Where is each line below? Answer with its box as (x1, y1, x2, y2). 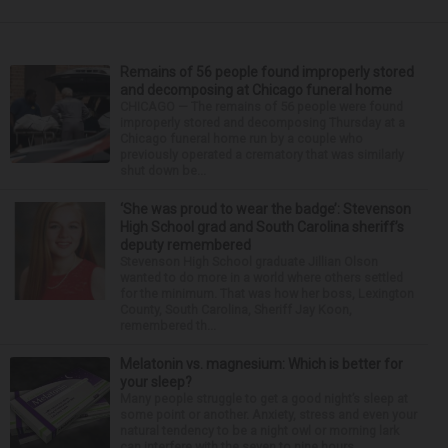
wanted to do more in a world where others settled (120, 270, 403, 285)
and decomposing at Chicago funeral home (120, 82, 392, 98)
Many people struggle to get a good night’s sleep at (120, 391, 408, 406)
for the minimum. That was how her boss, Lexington (120, 286, 414, 301)
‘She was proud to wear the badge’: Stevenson (120, 201, 411, 217)
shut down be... (120, 163, 206, 178)
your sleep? (120, 374, 192, 390)
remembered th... (120, 318, 216, 333)
